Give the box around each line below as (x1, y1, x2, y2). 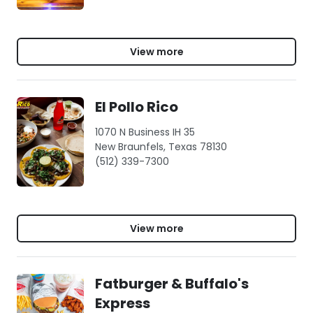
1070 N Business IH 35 (95, 125, 195, 139)
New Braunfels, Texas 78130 (95, 140, 227, 154)
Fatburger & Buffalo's (95, 274, 249, 293)
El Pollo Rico (95, 97, 178, 117)
